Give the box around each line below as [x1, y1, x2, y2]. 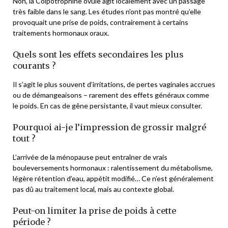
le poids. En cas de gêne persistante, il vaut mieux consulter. [13, 101, 202, 110]
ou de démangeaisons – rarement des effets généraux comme [13, 90, 209, 99]
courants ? [13, 60, 56, 71]
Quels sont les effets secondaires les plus [13, 49, 184, 60]
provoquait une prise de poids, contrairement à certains [13, 17, 188, 26]
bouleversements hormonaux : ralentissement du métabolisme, [13, 163, 213, 172]
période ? [13, 216, 51, 227]
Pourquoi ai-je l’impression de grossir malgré [13, 122, 206, 132]
